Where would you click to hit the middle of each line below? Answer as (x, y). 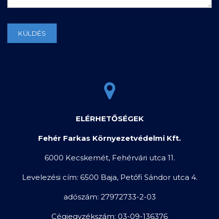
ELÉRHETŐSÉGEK (109, 118)
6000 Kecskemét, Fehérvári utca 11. (109, 157)
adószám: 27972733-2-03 (109, 197)
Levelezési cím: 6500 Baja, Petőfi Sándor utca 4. (109, 177)
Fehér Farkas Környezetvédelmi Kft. (109, 138)
